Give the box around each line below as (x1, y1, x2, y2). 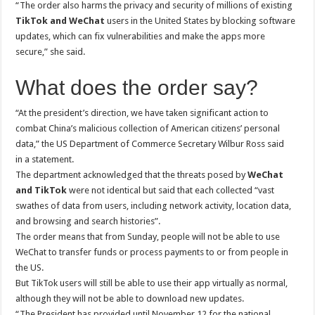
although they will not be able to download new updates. (15, 293, 245, 304)
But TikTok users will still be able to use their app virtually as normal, (15, 278, 288, 288)
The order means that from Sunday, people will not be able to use (15, 231, 281, 242)
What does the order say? (15, 76, 259, 99)
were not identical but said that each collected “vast (67, 185, 275, 195)
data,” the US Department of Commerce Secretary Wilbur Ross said (15, 139, 285, 149)
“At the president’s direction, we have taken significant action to (15, 108, 269, 118)
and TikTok (15, 185, 67, 195)
